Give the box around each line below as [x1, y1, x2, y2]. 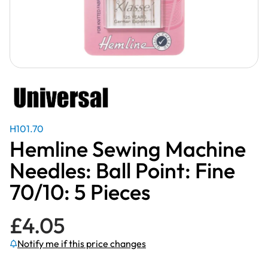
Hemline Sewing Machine [10, 135, 246, 162]
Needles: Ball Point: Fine [10, 157, 235, 184]
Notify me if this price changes [17, 237, 146, 249]
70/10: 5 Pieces [10, 178, 150, 205]
